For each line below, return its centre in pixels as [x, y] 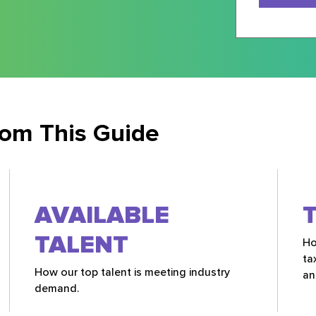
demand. [57, 288]
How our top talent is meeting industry [132, 272]
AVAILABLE [102, 215]
